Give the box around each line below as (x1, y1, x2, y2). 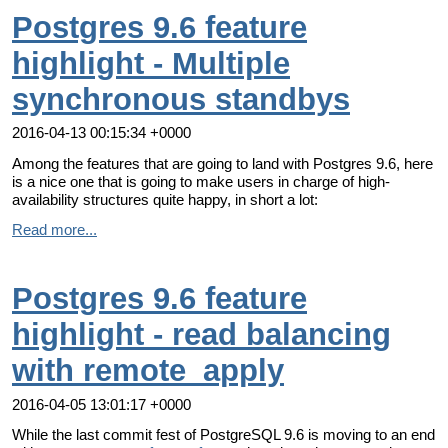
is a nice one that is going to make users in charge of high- (12, 172, 390, 190)
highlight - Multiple (12, 46, 290, 82)
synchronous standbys (12, 82, 350, 118)
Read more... (12, 220, 97, 238)
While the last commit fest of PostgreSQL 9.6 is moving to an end (12, 425, 435, 443)
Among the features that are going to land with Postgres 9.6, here (12, 154, 433, 172)
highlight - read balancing (12, 317, 391, 353)
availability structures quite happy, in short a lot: (12, 190, 318, 208)
